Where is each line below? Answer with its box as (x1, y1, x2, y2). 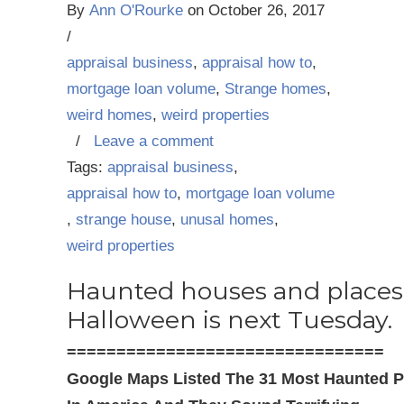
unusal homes (180, 211, 274, 228)
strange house (76, 211, 171, 228)
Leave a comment (94, 133, 214, 150)
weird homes (67, 106, 152, 124)
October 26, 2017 (208, 2, 325, 19)
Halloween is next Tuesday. (67, 305, 392, 335)
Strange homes (225, 80, 326, 97)
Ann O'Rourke (89, 2, 183, 19)
